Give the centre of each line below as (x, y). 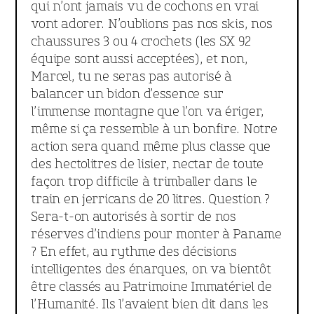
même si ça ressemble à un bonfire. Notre (154, 129)
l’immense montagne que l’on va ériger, (148, 111)
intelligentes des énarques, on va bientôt (151, 269)
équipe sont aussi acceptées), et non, (139, 59)
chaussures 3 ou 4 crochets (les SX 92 (141, 41)
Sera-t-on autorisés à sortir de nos (134, 217)
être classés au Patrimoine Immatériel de (151, 287)
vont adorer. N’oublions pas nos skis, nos (152, 24)
